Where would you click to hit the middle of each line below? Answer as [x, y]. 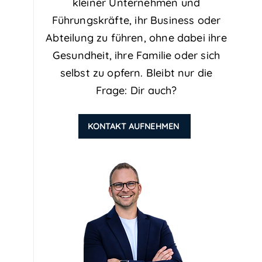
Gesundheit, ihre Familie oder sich [136, 55]
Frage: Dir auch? [136, 90]
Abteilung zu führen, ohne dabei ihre [136, 38]
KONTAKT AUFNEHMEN [133, 126]
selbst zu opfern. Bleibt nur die [136, 73]
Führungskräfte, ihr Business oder [136, 20]
